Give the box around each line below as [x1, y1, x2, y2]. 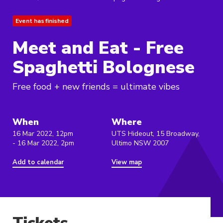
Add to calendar [12, 158, 64, 167]
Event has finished [15, 17, 69, 25]
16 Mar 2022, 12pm [12, 129, 73, 139]
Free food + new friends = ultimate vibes [12, 81, 180, 93]
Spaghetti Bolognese [12, 55, 195, 80]
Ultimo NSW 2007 [111, 138, 169, 148]
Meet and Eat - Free [12, 36, 184, 61]
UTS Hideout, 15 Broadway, [111, 129, 200, 139]
